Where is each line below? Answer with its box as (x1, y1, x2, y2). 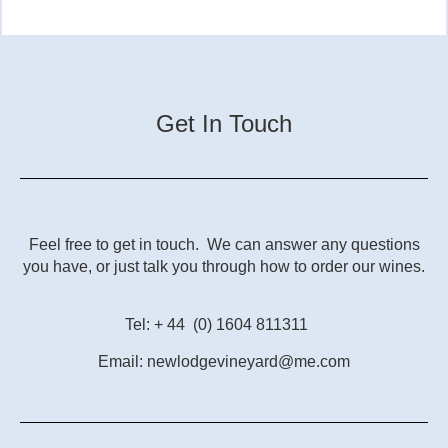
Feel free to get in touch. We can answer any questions (28, 235, 420, 253)
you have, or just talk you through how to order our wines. (23, 257, 425, 275)
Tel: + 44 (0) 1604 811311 (124, 316, 324, 334)
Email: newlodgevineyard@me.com (98, 352, 350, 370)
